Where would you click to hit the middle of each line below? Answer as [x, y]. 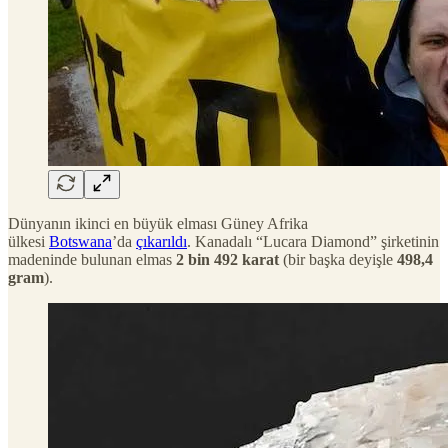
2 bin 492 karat [227, 259]
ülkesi [28, 241]
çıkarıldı [161, 241]
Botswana [80, 241]
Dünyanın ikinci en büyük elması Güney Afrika [158, 223]
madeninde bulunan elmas [92, 259]
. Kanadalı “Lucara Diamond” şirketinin [313, 241]
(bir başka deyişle [338, 259]
